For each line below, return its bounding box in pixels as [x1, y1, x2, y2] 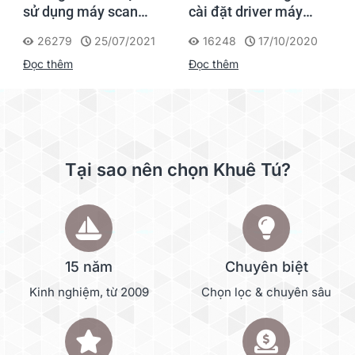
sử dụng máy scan [23, 2, 138, 20]
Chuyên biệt [224, 258, 308, 275]
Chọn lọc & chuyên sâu [201, 284, 331, 300]
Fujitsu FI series [23, 21, 124, 38]
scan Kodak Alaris [189, 21, 302, 38]
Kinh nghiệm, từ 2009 [29, 284, 149, 300]
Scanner [189, 39, 241, 56]
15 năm [65, 258, 113, 275]
